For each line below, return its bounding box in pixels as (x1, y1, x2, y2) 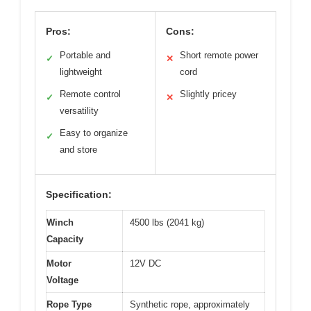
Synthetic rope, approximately (130, 299, 250, 310)
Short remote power (180, 50, 258, 60)
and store (60, 144, 97, 155)
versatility (60, 106, 99, 116)
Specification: (46, 189, 112, 200)
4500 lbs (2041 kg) (130, 217, 204, 228)
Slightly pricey (180, 89, 237, 99)
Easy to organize (60, 128, 128, 138)
